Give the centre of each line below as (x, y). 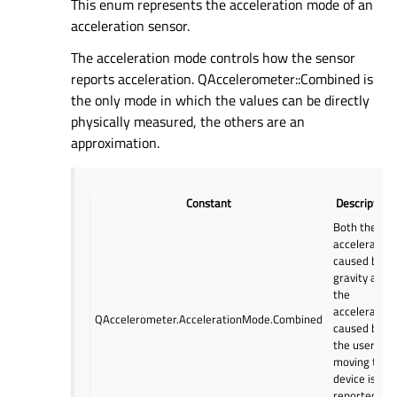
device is (355, 379)
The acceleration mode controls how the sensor (213, 57)
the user (354, 345)
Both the (355, 227)
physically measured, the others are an (188, 121)
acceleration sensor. (130, 25)
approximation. (115, 142)
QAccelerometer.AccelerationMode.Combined (209, 319)
